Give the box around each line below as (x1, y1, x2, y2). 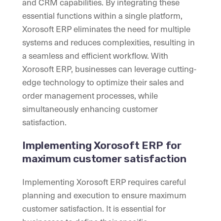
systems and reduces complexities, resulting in (22, 36, 195, 49)
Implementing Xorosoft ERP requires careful (22, 175, 186, 188)
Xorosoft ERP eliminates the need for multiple (22, 22, 190, 36)
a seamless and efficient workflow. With (22, 49, 168, 62)
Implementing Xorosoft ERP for (22, 139, 182, 152)
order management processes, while (22, 89, 158, 102)
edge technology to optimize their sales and (22, 75, 184, 89)
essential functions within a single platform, (22, 9, 183, 22)
